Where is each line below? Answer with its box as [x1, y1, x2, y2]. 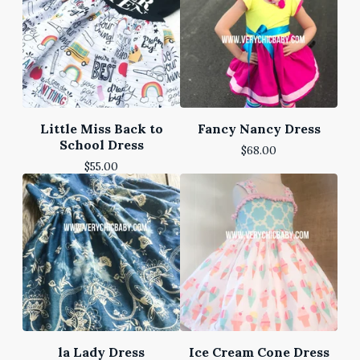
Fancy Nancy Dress [197, 121, 321, 137]
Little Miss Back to [39, 121, 163, 137]
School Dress [59, 137, 144, 153]
